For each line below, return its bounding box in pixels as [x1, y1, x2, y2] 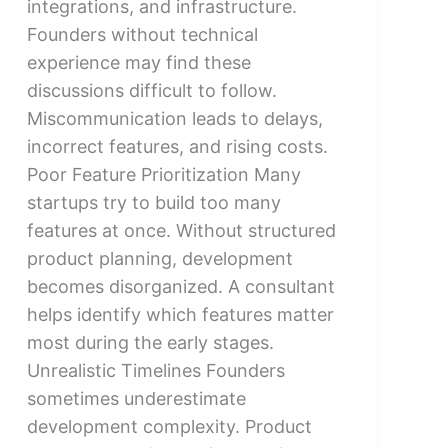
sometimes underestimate [26, 387, 246, 409]
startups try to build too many [26, 191, 281, 213]
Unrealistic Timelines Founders [26, 359, 285, 381]
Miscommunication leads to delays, [26, 107, 323, 129]
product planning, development [26, 247, 293, 269]
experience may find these [26, 51, 251, 73]
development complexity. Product [26, 415, 312, 437]
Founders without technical [26, 23, 258, 45]
